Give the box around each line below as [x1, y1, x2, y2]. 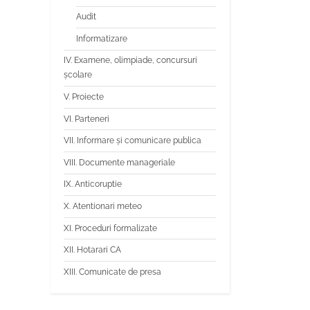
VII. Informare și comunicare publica [64, 136, 201, 146]
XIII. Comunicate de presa [64, 266, 161, 277]
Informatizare [76, 33, 127, 44]
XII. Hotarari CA [64, 245, 121, 255]
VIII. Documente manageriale [64, 157, 175, 167]
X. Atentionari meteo [64, 201, 142, 212]
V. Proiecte [64, 92, 104, 102]
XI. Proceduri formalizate [64, 223, 157, 233]
